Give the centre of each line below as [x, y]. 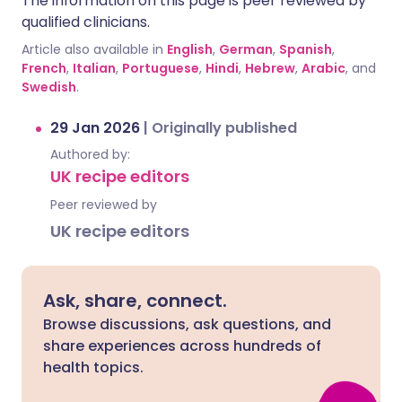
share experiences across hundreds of [182, 346]
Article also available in [92, 49]
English [190, 49]
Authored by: [90, 154]
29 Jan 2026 [97, 128]
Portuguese [161, 68]
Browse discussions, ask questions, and [187, 324]
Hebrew [270, 68]
